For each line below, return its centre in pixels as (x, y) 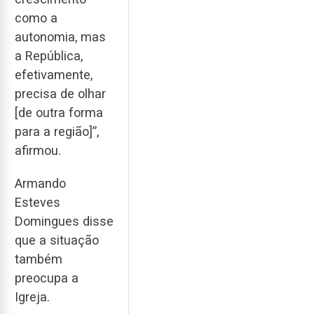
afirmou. (38, 151)
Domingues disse (64, 221)
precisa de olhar (60, 94)
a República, (49, 56)
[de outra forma (59, 113)
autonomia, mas (60, 37)
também (39, 259)
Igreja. (32, 296)
